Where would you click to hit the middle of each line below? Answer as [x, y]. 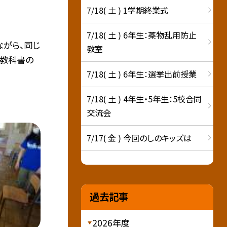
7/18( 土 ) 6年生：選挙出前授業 [142, 74]
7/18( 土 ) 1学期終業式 [128, 10]
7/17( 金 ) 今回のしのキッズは [139, 138]
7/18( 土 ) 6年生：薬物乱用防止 [142, 35]
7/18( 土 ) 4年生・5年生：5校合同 [144, 99]
